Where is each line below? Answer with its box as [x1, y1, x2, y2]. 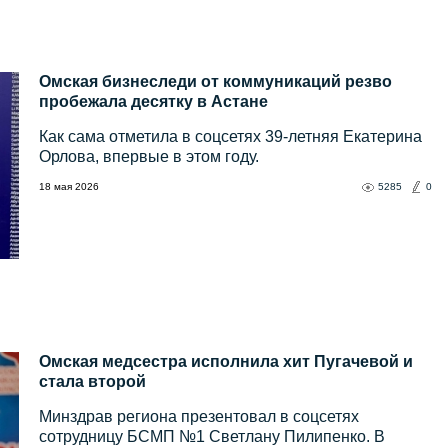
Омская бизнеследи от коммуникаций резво [39, 73, 392, 91]
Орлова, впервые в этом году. [39, 148, 259, 166]
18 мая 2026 [39, 181, 99, 193]
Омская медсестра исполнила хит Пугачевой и [39, 353, 413, 371]
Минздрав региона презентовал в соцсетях [39, 408, 359, 426]
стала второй [39, 373, 146, 391]
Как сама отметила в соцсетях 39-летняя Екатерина [39, 128, 422, 146]
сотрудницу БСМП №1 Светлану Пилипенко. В [39, 428, 385, 446]
